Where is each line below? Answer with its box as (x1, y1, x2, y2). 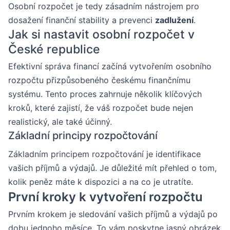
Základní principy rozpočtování (8, 129, 158, 142)
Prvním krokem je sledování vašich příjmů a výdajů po (8, 208, 218, 219)
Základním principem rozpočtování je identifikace (8, 148, 201, 159)
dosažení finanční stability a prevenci (8, 14, 155, 25)
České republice (8, 42, 100, 56)
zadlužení (155, 14, 194, 25)
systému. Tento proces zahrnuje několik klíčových (8, 88, 202, 99)
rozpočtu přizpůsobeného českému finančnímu (8, 74, 190, 85)
